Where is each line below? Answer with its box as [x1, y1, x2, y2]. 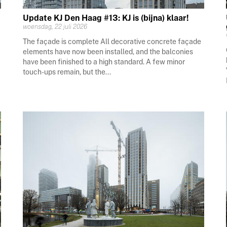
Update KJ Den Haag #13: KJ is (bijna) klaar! [23, 13, 190, 23]
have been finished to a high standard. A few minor [23, 58, 185, 66]
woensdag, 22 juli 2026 [23, 23, 88, 31]
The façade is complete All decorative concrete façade [23, 37, 202, 46]
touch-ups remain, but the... [23, 68, 111, 77]
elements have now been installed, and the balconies [23, 48, 194, 56]
